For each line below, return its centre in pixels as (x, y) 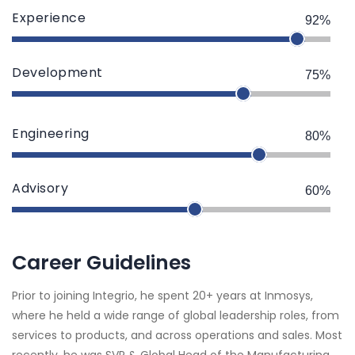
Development (57, 72)
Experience (49, 17)
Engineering (51, 133)
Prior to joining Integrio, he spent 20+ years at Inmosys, (162, 295)
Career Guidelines (101, 262)
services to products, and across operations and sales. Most (177, 335)
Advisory (40, 188)
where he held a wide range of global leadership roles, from (176, 315)
